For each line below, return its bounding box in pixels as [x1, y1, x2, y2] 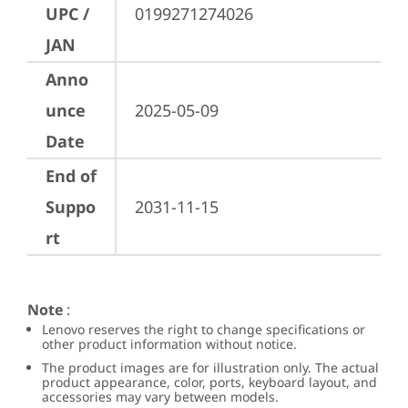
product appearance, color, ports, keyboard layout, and [42, 373, 377, 391]
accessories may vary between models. [42, 388, 279, 405]
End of [46, 165, 97, 187]
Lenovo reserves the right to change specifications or [42, 321, 365, 338]
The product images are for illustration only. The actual [42, 359, 379, 376]
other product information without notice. [42, 335, 297, 352]
